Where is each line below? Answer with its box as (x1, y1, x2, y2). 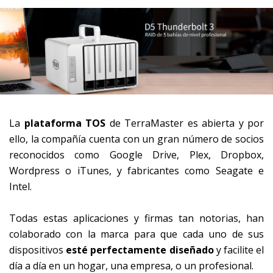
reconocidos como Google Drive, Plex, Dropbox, (9, 147, 264, 161)
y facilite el (216, 243, 264, 257)
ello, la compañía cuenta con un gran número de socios (9, 132, 264, 146)
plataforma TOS (24, 116, 105, 130)
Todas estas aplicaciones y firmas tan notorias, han (9, 211, 264, 225)
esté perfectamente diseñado (66, 243, 216, 257)
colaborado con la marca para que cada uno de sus (9, 227, 264, 241)
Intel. (9, 179, 32, 193)
